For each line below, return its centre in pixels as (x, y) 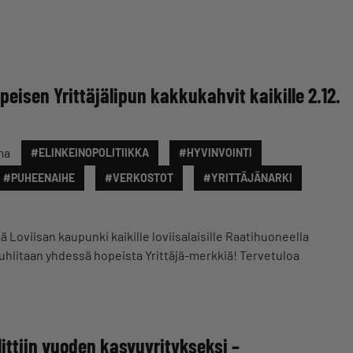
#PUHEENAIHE (39, 178)
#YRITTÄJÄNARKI (248, 178)
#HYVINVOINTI (216, 152)
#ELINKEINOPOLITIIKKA (90, 152)
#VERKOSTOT (139, 178)
